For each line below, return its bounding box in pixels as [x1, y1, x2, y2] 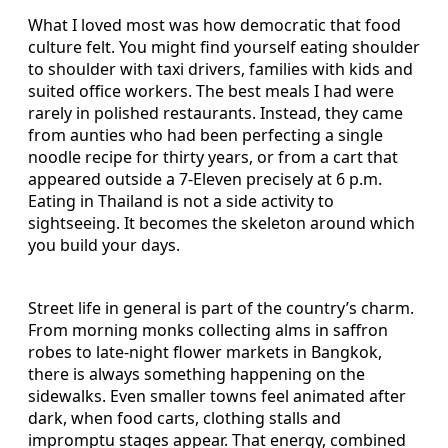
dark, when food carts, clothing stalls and [28, 407, 341, 430]
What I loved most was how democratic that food [28, 14, 401, 37]
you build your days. [28, 234, 180, 257]
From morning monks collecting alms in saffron [28, 319, 388, 342]
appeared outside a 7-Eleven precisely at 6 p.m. [28, 168, 382, 191]
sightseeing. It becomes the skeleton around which [28, 212, 415, 235]
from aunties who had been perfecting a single [28, 124, 383, 147]
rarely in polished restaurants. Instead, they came [28, 102, 403, 125]
